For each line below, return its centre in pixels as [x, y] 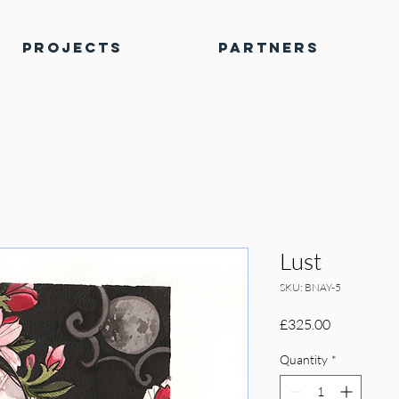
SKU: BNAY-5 [310, 287]
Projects [72, 47]
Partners [269, 47]
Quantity [304, 359]
